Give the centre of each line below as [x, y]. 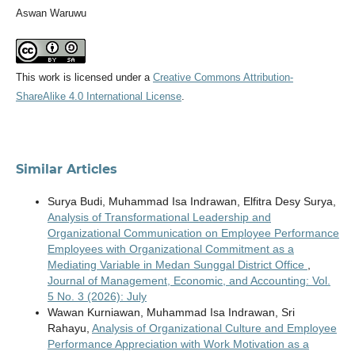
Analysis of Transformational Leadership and [159, 218]
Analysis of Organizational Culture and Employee [214, 328]
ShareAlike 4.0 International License [98, 97]
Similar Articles [66, 170]
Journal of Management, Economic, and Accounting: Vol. [189, 281]
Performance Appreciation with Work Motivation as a [178, 344]
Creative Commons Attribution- [223, 78]
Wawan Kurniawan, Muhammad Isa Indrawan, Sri [171, 313]
